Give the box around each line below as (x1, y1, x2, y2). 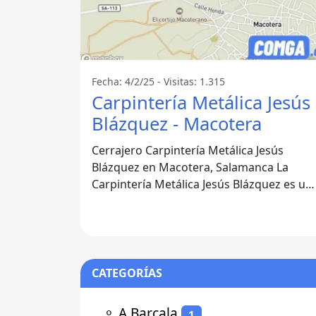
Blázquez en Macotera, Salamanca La (92, 159, 276, 176)
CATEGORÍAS (92, 265, 162, 281)
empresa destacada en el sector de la (92, 193, 290, 209)
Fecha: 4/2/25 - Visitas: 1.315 (92, 75, 225, 89)
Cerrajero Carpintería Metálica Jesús (92, 142, 284, 159)
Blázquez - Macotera (92, 111, 262, 137)
